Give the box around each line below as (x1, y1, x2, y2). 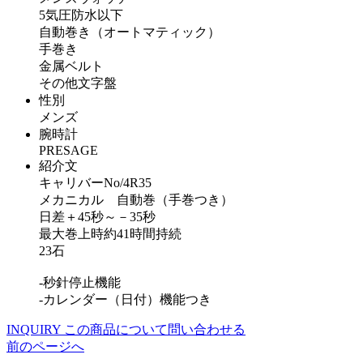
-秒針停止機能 (39, 275, 121, 289)
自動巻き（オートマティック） (39, 24, 220, 39)
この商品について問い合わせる (64, 322, 246, 336)
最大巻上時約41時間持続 (39, 226, 181, 241)
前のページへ (6, 339, 84, 353)
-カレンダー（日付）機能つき (39, 292, 211, 306)
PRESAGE (39, 143, 98, 157)
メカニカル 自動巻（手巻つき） (39, 192, 233, 207)
